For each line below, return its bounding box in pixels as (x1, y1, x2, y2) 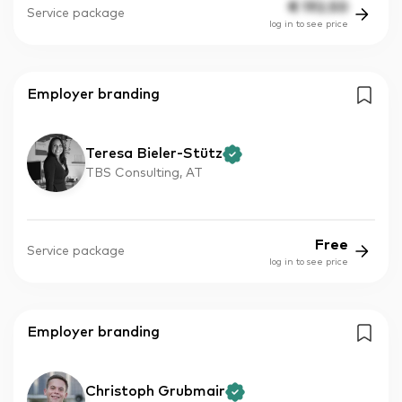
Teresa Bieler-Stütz (85, 146, 223, 162)
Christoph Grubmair (85, 383, 225, 398)
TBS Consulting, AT (85, 167, 203, 180)
